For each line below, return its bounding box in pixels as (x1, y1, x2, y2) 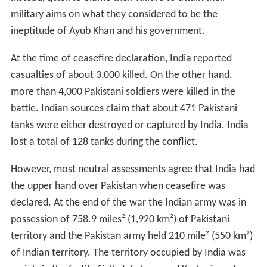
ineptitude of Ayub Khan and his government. (10, 26, 205, 37)
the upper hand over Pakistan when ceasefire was (10, 181, 225, 192)
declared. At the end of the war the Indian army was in (10, 197, 246, 209)
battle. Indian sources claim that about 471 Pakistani (10, 103, 237, 114)
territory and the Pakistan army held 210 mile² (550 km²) (10, 231, 253, 242)
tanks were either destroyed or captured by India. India (10, 120, 249, 131)
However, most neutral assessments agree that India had (10, 164, 255, 175)
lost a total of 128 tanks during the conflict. (10, 136, 198, 148)
